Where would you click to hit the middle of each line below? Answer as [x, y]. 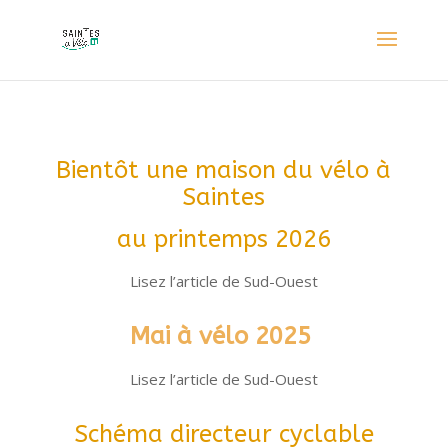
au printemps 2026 [223, 239]
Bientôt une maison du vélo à [224, 170]
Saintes [224, 197]
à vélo [208, 336]
